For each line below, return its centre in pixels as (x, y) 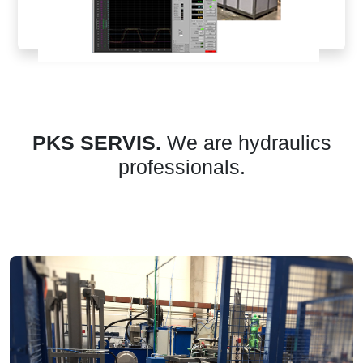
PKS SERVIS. (96, 142)
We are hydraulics (246, 142)
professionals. (181, 167)
